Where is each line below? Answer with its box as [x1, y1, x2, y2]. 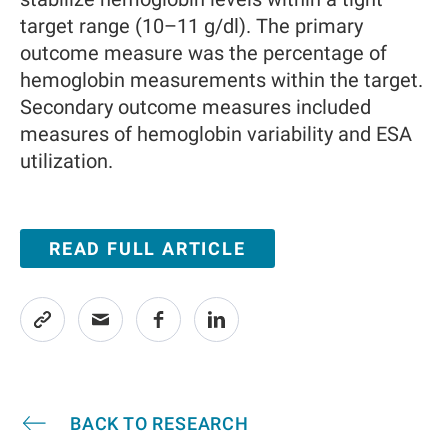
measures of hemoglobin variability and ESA [20, 122, 412, 146]
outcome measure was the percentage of [20, 41, 387, 65]
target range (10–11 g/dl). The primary [20, 14, 363, 38]
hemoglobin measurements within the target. [20, 68, 423, 92]
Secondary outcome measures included [20, 95, 371, 119]
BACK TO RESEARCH [70, 413, 249, 434]
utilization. [20, 149, 113, 173]
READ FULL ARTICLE [49, 238, 246, 259]
